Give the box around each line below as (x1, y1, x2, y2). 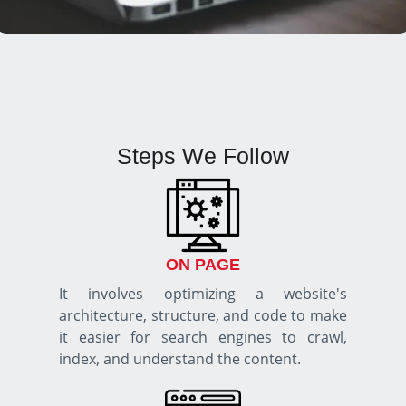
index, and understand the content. (59, 348, 301, 369)
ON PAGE (166, 255, 240, 274)
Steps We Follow (117, 142, 289, 169)
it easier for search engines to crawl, (59, 326, 347, 347)
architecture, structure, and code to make (59, 304, 347, 325)
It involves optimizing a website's (59, 283, 347, 304)
